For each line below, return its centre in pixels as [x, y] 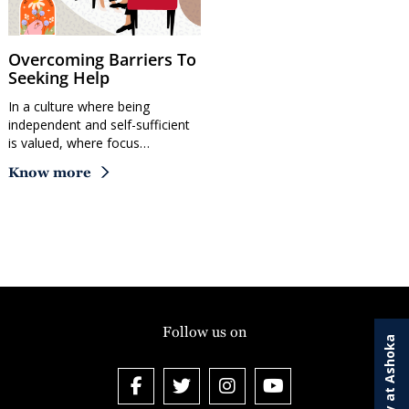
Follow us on [204, 332]
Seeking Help [59, 78]
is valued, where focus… [79, 143]
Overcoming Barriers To [15, 60]
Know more [50, 173]
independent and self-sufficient [99, 125]
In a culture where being [79, 107]
